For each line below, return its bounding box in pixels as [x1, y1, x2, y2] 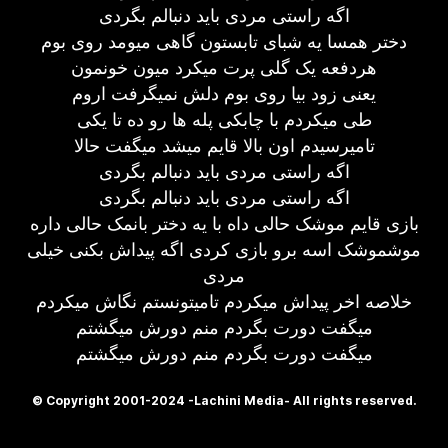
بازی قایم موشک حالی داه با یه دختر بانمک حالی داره [29, 213, 419, 234]
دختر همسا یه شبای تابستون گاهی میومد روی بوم [41, 31, 407, 52]
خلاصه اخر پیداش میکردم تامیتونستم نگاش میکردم [36, 291, 412, 312]
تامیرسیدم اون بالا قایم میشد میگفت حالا [73, 135, 375, 156]
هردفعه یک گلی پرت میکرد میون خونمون [71, 57, 377, 78]
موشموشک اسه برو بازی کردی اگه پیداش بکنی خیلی [27, 239, 421, 260]
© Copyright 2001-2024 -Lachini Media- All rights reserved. [31, 393, 417, 408]
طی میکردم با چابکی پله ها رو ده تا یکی [76, 109, 372, 130]
